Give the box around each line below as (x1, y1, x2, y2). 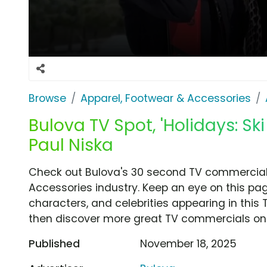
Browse (29, 91, 66, 105)
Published (29, 236, 80, 251)
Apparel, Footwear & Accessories (80, 91, 251, 105)
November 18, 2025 (140, 236, 237, 251)
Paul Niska (29, 133, 113, 157)
